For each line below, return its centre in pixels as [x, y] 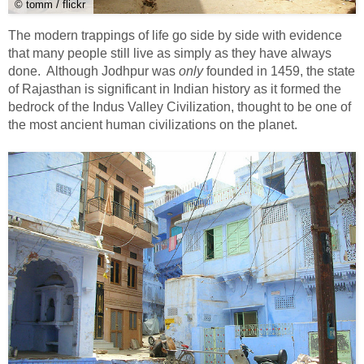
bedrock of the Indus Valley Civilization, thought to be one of [180, 107]
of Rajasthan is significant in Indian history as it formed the [175, 89]
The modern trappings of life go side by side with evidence [175, 36]
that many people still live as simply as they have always [170, 54]
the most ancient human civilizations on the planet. [153, 125]
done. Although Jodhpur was [93, 71]
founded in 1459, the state [281, 71]
